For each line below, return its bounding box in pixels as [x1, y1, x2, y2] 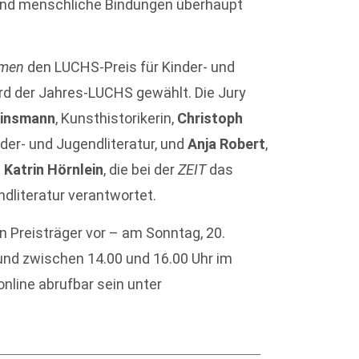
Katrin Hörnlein [4, 161, 104, 179]
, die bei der [103, 161, 179, 179]
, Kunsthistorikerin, [55, 110, 178, 127]
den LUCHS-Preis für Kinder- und [24, 58, 236, 76]
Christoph [177, 110, 244, 127]
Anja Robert [188, 135, 266, 153]
